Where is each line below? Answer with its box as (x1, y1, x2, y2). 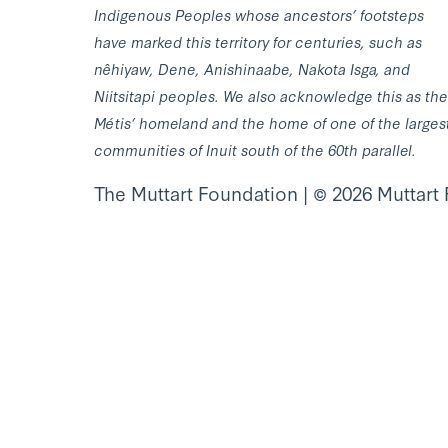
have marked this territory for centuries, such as (94, 30, 422, 52)
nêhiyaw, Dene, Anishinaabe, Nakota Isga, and (94, 57, 410, 79)
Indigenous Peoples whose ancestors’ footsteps (94, 3, 424, 25)
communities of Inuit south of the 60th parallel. (94, 138, 416, 160)
